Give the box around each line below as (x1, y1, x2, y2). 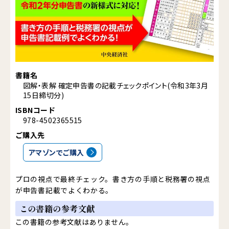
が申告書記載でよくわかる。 (15, 185, 113, 196)
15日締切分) (23, 90, 64, 100)
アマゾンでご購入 (29, 147, 84, 158)
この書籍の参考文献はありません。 (15, 217, 133, 227)
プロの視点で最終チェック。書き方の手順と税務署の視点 (15, 174, 211, 185)
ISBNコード (15, 105, 55, 116)
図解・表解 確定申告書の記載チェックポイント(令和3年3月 (23, 80, 209, 90)
